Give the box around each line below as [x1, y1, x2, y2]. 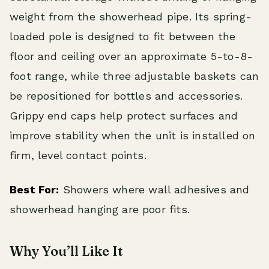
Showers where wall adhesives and [59, 183, 250, 196]
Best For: [10, 183, 59, 196]
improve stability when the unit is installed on [10, 129, 256, 142]
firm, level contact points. [10, 149, 147, 162]
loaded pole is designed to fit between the [10, 30, 236, 43]
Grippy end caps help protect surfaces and [10, 109, 238, 122]
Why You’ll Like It [10, 243, 123, 260]
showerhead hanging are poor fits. [10, 203, 190, 216]
